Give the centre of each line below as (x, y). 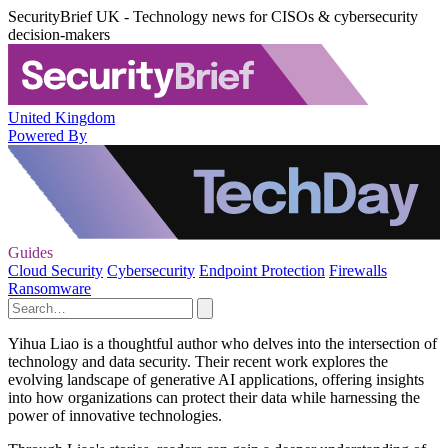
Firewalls (358, 270)
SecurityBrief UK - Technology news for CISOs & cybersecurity (213, 16)
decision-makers (59, 34)
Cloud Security (55, 270)
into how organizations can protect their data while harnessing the (214, 397)
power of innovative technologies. (115, 415)
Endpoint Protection (262, 270)
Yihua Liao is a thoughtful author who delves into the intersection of (222, 343)
